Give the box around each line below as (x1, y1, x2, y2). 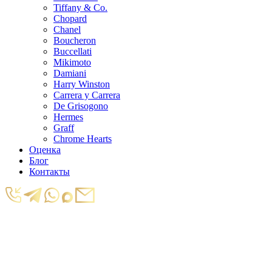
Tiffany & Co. (53, 2, 107, 13)
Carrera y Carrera (53, 89, 120, 100)
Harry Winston (53, 78, 110, 89)
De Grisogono (53, 100, 108, 111)
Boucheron (53, 35, 96, 46)
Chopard (53, 13, 87, 24)
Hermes (53, 111, 83, 122)
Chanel (53, 24, 81, 35)
